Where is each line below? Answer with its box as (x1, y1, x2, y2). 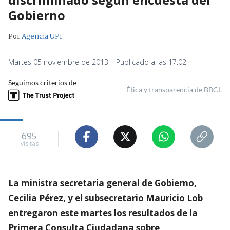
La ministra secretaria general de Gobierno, (8, 177, 197, 189)
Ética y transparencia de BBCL (126, 85, 222, 94)
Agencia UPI (22, 30, 62, 42)
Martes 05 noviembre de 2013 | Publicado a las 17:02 (8, 56, 186, 67)
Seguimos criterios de (8, 78, 76, 87)
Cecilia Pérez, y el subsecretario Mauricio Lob (8, 191, 203, 204)
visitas (20, 139, 39, 148)
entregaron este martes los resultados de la (8, 206, 198, 219)
